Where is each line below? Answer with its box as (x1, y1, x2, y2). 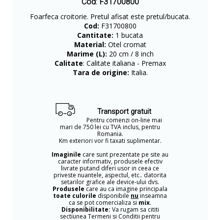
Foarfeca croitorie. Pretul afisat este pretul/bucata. (30, 12, 190, 21)
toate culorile (53, 192, 96, 200)
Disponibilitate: (61, 205, 110, 214)
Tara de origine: (72, 68, 129, 77)
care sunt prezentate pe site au (81, 150, 168, 159)
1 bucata (113, 30, 143, 40)
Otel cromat (106, 40, 146, 49)
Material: (74, 40, 106, 49)
